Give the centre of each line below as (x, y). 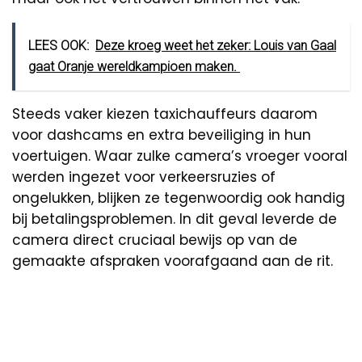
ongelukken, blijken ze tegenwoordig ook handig (179, 198)
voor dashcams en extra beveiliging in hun (162, 135)
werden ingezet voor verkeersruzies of (144, 177)
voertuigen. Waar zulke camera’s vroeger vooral (180, 156)
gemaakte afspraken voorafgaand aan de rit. (173, 261)
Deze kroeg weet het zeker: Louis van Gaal (216, 45)
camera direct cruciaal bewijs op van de (155, 240)
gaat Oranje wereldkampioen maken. (134, 66)
